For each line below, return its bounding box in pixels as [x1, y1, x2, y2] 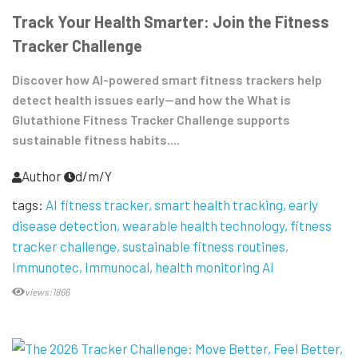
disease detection [12, 217, 117, 234]
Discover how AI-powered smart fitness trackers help [12, 72, 322, 88]
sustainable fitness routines [122, 238, 285, 255]
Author [22, 168, 62, 185]
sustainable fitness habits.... [12, 132, 180, 148]
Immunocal [85, 259, 149, 276]
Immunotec [12, 259, 79, 276]
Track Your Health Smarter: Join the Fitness [12, 12, 329, 32]
